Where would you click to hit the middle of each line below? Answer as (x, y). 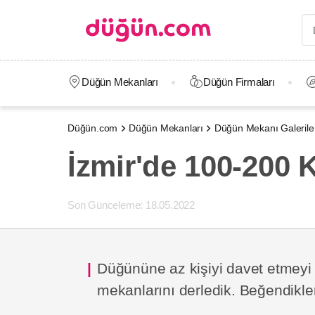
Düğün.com (93, 128)
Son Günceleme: (105, 205)
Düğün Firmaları (239, 82)
